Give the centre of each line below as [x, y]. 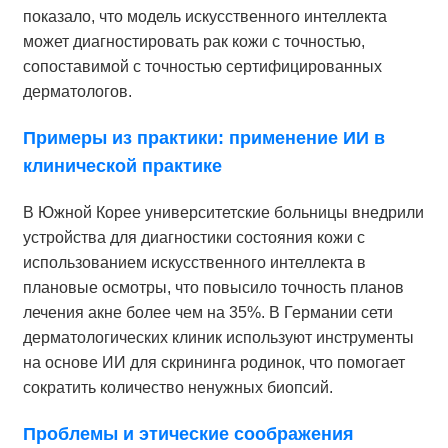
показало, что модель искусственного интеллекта [204, 17]
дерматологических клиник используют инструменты [218, 338]
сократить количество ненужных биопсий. [177, 388]
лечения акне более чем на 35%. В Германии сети [207, 313]
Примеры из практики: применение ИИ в [203, 138]
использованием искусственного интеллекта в [194, 263]
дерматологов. [77, 92]
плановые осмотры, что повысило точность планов [213, 288]
